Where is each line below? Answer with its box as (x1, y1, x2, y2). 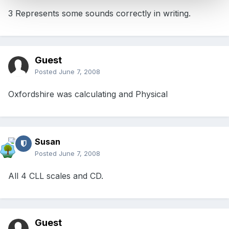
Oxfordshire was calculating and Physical (8, 89, 168, 100)
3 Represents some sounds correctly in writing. (8, 8, 191, 19)
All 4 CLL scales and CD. (8, 171, 103, 181)
